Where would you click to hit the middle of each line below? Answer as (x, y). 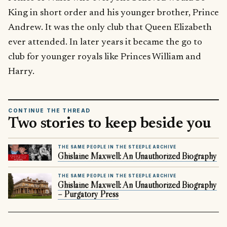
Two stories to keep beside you (110, 124)
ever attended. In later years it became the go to (105, 42)
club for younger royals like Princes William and (105, 57)
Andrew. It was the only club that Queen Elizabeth (110, 27)
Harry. (21, 71)
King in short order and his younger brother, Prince (113, 13)
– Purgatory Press (88, 194)
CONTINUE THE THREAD (50, 111)
